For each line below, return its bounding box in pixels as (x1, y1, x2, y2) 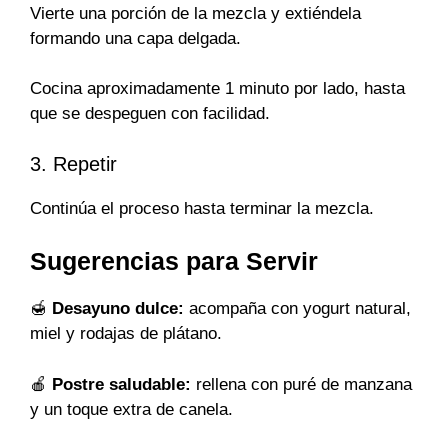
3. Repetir (30, 152, 117, 175)
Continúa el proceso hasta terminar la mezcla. (30, 198, 374, 218)
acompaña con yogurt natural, (184, 299, 411, 319)
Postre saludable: (52, 374, 191, 394)
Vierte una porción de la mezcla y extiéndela (30, 3, 361, 23)
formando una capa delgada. (30, 28, 241, 48)
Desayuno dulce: (52, 299, 184, 319)
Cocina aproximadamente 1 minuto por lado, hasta (30, 79, 405, 99)
